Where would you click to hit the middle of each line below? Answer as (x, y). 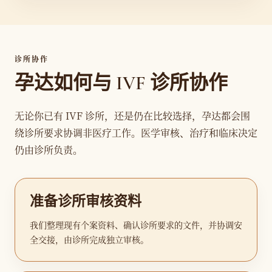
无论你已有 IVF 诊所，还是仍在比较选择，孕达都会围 (132, 116)
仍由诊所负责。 (49, 150)
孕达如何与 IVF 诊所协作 (121, 83)
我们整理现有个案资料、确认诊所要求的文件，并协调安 (136, 225)
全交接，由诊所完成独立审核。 (89, 239)
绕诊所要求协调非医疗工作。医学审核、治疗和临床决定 (136, 133)
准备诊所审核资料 (86, 202)
